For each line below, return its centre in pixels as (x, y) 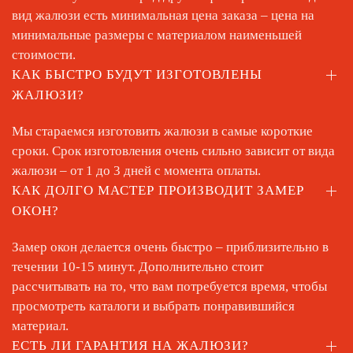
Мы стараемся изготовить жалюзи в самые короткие (162, 131)
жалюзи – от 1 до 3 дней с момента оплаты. (136, 171)
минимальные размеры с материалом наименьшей (157, 35)
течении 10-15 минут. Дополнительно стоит (137, 267)
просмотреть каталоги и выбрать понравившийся (153, 306)
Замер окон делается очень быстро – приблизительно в (170, 247)
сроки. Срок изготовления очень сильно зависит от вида (173, 151)
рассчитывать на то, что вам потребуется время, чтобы (169, 286)
